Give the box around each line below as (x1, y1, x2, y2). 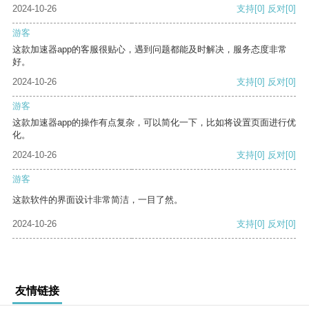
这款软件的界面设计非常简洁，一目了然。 (12, 195, 183, 206)
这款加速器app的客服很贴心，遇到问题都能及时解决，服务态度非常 (12, 44, 287, 55)
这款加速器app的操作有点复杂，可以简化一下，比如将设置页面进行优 (12, 117, 296, 128)
